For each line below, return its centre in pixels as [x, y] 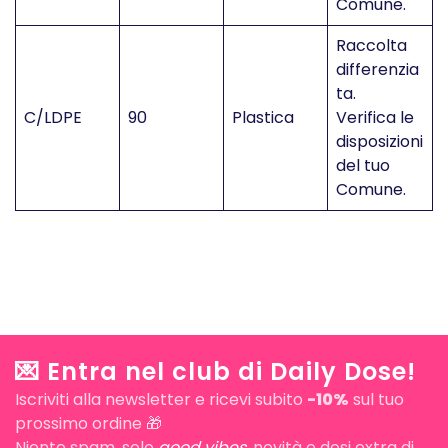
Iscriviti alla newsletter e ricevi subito [161, 400]
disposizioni [379, 141]
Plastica [263, 117]
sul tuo [376, 400]
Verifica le [375, 117]
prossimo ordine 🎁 [88, 424]
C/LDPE [53, 117]
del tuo [363, 165]
